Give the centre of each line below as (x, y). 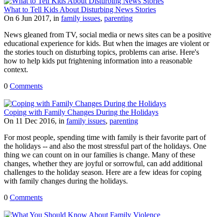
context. (16, 69)
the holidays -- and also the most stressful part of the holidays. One (105, 146)
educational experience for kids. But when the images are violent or (107, 43)
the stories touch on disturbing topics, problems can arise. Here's (101, 52)
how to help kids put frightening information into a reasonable (98, 61)
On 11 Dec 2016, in (35, 121)
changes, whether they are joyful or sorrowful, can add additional (103, 163)
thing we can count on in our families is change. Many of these (100, 155)
